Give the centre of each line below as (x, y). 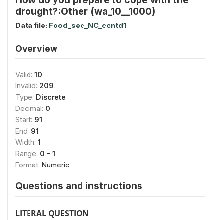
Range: (27, 153)
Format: (28, 165)
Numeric (55, 165)
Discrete (51, 97)
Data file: (32, 25)
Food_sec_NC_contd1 (87, 25)
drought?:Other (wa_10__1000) (85, 11)
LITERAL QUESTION (52, 213)
